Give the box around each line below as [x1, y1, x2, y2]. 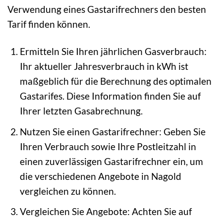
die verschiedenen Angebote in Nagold [19, 170, 181, 182]
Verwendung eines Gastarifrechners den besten [7, 3, 206, 15]
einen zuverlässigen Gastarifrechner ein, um [19, 155, 203, 167]
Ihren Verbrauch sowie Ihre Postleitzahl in [19, 140, 196, 152]
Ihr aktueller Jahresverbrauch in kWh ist [19, 60, 188, 72]
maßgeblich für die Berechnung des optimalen [19, 75, 212, 87]
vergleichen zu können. [19, 185, 116, 197]
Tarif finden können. [7, 18, 90, 30]
